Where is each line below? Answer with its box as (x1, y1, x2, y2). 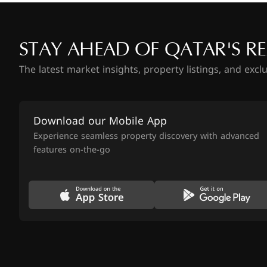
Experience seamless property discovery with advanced (33, 128, 259, 144)
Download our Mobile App (33, 111, 167, 131)
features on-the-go (33, 142, 110, 158)
